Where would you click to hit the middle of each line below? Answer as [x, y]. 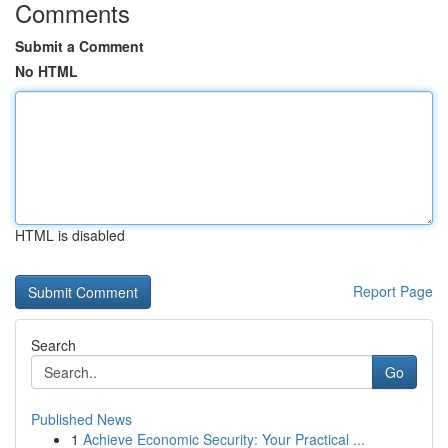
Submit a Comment [79, 46]
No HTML [46, 71]
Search [53, 345]
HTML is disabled [70, 235]
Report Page [393, 291]
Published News [81, 419]
